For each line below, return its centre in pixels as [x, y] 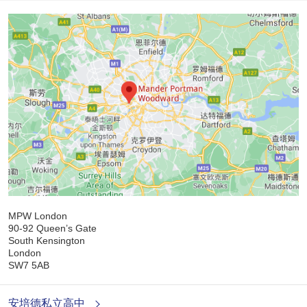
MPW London [37, 216]
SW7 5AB [28, 265]
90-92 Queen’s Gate [52, 228]
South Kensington [46, 240]
